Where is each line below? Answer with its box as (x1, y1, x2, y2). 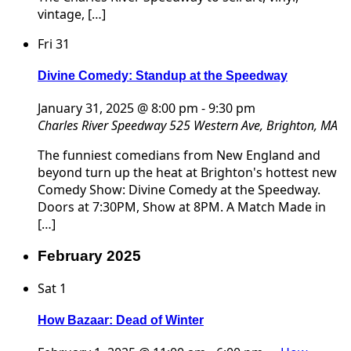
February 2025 (38, 248, 141, 265)
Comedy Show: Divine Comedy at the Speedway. (38, 181, 320, 199)
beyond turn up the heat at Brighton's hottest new (38, 164, 337, 182)
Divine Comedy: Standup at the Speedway (38, 69, 288, 83)
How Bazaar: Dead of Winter (38, 313, 204, 327)
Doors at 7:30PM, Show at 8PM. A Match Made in (38, 198, 326, 216)
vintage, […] (38, 5, 106, 23)
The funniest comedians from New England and (38, 147, 320, 165)
